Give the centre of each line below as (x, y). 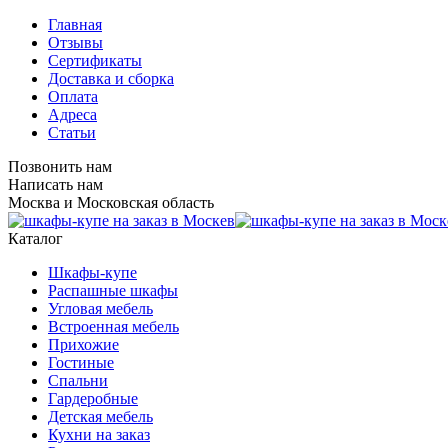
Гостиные (81, 362)
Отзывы (75, 42)
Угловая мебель (100, 308)
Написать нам (55, 184)
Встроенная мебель (113, 326)
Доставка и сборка (111, 78)
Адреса (72, 114)
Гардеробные (93, 398)
